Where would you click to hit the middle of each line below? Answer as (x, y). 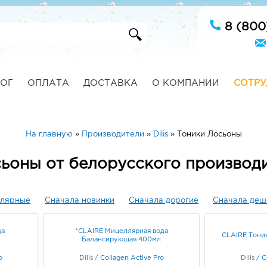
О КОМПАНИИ (185, 83)
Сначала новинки (80, 200)
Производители (113, 134)
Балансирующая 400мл (121, 239)
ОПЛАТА (48, 83)
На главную (49, 134)
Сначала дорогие (164, 200)
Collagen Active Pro (132, 258)
